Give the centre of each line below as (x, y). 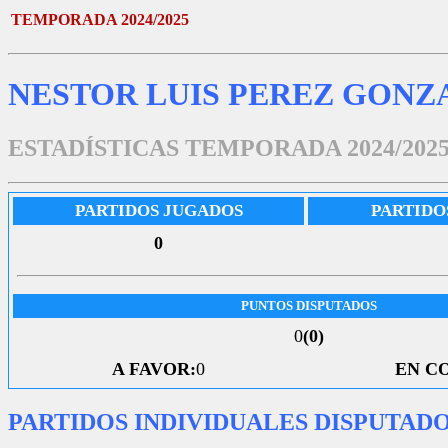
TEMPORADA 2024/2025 (100, 19)
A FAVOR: (154, 368)
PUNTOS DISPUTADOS (308, 305)
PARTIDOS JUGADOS (158, 210)
